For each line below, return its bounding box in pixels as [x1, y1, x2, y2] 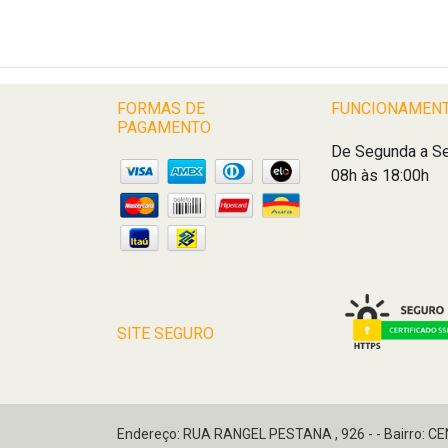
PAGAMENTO [117, 118, 211, 137]
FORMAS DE [117, 99, 205, 118]
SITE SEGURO [117, 324, 214, 343]
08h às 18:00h [330, 166, 429, 185]
